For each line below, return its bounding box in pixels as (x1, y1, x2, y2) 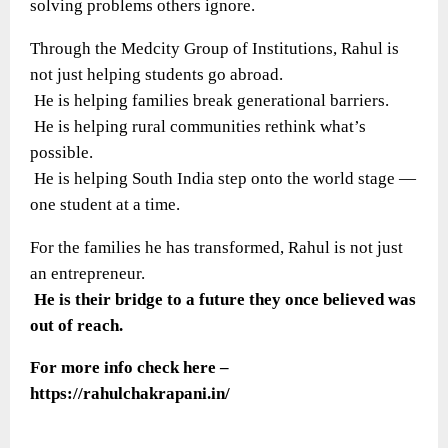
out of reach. (30, 315, 123, 335)
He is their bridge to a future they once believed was (34, 289, 416, 309)
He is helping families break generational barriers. (30, 90, 389, 110)
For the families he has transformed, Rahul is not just (30, 237, 403, 257)
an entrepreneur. (30, 263, 145, 283)
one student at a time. (30, 194, 180, 214)
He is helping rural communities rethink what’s (30, 116, 366, 136)
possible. (30, 142, 93, 162)
